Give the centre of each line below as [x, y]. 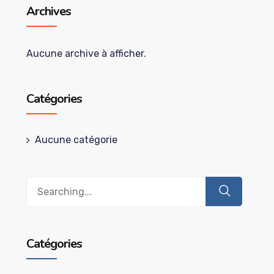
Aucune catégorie [76, 140]
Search [42, 184]
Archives [48, 11]
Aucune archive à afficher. [86, 54]
